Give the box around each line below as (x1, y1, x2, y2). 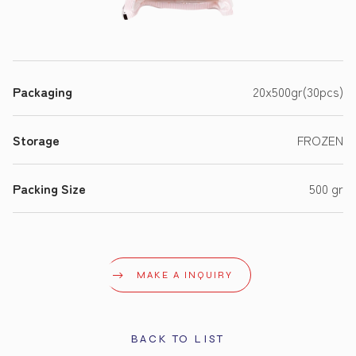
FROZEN (297, 130, 343, 150)
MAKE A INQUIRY (136, 269, 233, 281)
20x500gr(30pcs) (253, 82, 343, 102)
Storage (13, 130, 60, 150)
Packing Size (13, 179, 86, 199)
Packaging (13, 82, 72, 102)
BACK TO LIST (130, 332, 226, 346)
